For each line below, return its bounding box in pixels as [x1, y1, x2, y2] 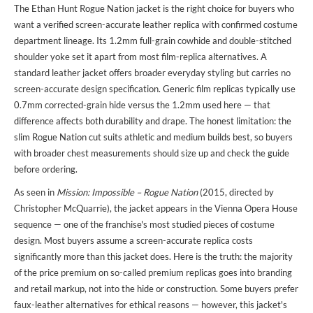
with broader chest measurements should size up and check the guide [14, 147, 289, 159]
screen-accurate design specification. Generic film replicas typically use [14, 83, 296, 95]
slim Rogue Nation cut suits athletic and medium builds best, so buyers [14, 131, 293, 143]
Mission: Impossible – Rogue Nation [57, 187, 198, 198]
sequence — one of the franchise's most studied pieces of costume [14, 219, 275, 231]
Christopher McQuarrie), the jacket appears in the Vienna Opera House [14, 203, 298, 214]
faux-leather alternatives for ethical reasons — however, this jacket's [14, 299, 287, 311]
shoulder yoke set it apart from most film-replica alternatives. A [14, 51, 267, 63]
